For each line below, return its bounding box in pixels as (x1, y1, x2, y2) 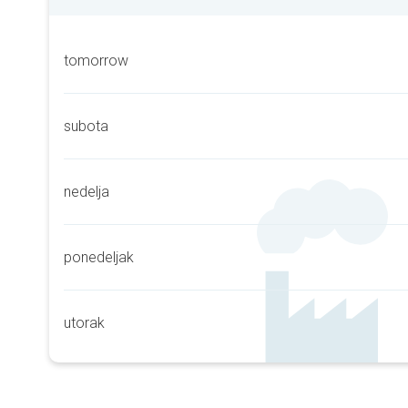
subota (64, 117, 108, 135)
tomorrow (64, 52, 128, 69)
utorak (64, 314, 105, 331)
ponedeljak (64, 249, 134, 266)
